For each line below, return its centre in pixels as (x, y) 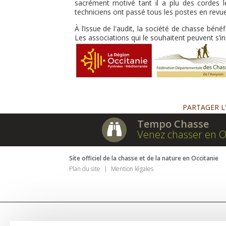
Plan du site (85, 169)
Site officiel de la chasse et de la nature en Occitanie (144, 158)
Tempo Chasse (173, 124)
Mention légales (132, 169)
